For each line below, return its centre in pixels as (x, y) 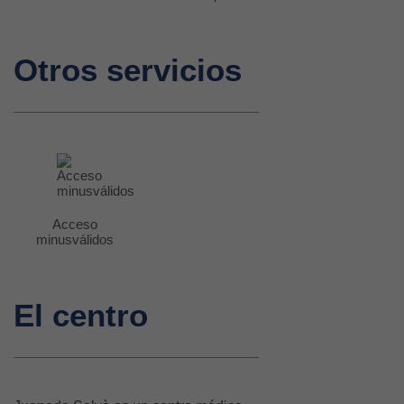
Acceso (74, 225)
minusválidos (74, 240)
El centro (81, 316)
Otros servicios (128, 70)
